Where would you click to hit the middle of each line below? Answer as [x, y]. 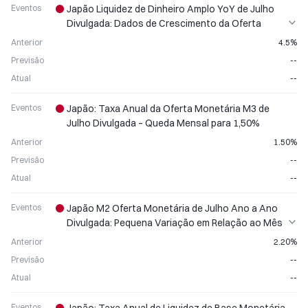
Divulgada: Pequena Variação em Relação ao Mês [175, 223]
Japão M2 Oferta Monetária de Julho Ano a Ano [172, 208]
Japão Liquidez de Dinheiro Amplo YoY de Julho [170, 9]
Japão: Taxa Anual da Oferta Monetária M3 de [168, 109]
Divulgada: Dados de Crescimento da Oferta [164, 23]
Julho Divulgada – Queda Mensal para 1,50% [163, 123]
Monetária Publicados [115, 38]
